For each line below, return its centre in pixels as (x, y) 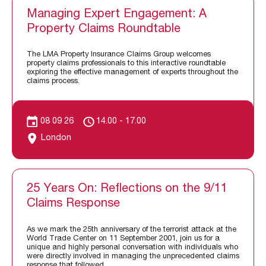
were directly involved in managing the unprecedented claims (133, 256)
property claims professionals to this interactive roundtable (126, 64)
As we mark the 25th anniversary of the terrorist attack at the (132, 230)
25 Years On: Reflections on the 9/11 (127, 190)
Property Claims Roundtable (104, 29)
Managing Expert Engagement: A (117, 15)
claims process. (53, 82)
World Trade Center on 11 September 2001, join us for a (123, 239)
